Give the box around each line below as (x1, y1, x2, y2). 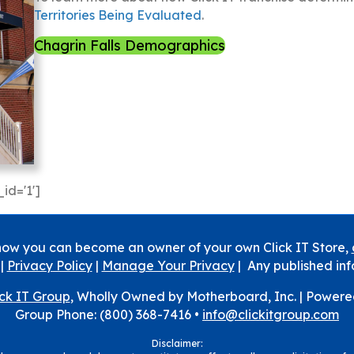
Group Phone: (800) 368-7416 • (15, 306, 202, 322)
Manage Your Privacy (101, 257, 235, 273)
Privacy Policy (6, 257, 92, 273)
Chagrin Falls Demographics (33, 36, 225, 55)
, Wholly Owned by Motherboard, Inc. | (70, 288, 306, 304)
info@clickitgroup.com (202, 306, 339, 322)
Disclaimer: (151, 337, 203, 349)
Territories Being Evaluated (33, 6, 201, 23)
